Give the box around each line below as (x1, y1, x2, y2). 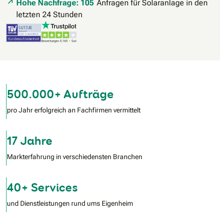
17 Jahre (7, 133, 53, 149)
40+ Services (7, 180, 78, 195)
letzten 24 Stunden (16, 10, 82, 20)
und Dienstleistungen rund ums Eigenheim (7, 199, 133, 208)
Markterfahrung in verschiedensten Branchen (7, 153, 142, 161)
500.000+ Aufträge (7, 86, 114, 102)
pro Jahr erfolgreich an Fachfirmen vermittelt (7, 106, 140, 114)
